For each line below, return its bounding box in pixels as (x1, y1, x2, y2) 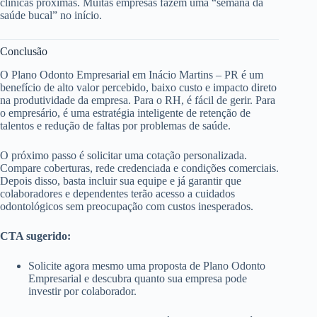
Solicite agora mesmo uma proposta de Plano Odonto (28, 259, 265, 272)
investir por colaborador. (28, 284, 137, 297)
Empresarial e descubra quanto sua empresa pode (28, 272, 247, 284)
